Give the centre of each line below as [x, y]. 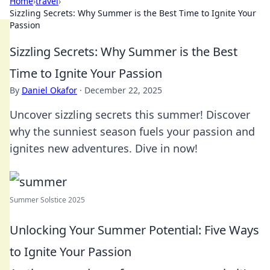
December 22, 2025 [123, 90]
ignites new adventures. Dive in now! [104, 148]
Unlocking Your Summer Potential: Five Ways [134, 230]
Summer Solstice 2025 [47, 200]
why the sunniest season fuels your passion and [132, 131]
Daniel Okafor [49, 90]
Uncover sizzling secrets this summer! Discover [130, 115]
